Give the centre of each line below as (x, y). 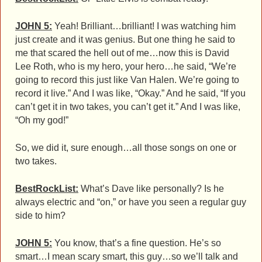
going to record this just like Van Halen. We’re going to (127, 80)
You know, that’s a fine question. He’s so (137, 243)
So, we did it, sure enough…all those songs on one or (126, 148)
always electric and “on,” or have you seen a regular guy (131, 202)
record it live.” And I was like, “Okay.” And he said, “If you (130, 94)
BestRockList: (47, 189)
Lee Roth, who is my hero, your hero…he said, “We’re (126, 67)
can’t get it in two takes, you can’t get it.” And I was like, (128, 107)
